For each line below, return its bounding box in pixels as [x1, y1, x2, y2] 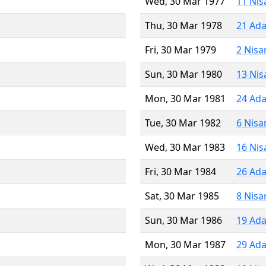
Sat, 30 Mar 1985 [145, 189, 219, 202]
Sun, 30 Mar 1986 [145, 213, 222, 227]
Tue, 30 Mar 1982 [145, 116, 221, 129]
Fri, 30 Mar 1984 [145, 164, 216, 178]
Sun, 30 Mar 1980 [145, 67, 222, 81]
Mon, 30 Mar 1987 [145, 237, 226, 251]
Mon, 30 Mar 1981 [145, 91, 226, 105]
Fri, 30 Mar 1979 [145, 43, 216, 56]
